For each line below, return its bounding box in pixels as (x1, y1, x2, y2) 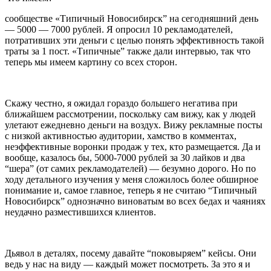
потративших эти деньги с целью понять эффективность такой (5, 34, 264, 45)
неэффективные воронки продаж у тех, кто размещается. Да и (5, 141, 261, 152)
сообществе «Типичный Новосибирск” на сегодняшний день (5, 13, 258, 24)
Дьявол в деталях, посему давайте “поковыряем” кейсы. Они (5, 247, 256, 258)
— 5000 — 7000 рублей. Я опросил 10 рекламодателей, (5, 24, 233, 34)
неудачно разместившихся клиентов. (5, 206, 156, 217)
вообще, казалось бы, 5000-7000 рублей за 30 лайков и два (5, 152, 245, 163)
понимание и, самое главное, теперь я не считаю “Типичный (5, 184, 257, 195)
